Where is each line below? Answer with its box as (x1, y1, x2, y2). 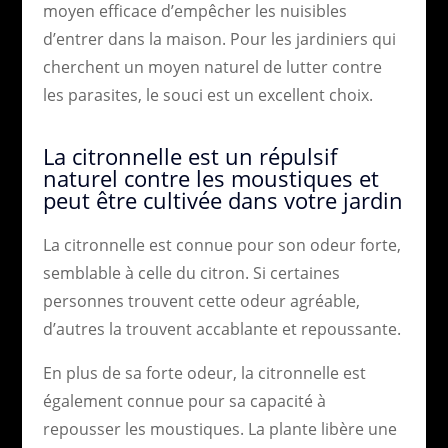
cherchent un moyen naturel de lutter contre (42, 55, 382, 78)
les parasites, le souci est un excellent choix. (42, 83, 373, 106)
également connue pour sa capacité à (42, 389, 326, 412)
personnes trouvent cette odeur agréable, (42, 289, 360, 312)
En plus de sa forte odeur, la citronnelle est (42, 361, 366, 384)
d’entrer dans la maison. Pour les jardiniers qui (42, 27, 396, 50)
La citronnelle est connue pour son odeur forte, (42, 233, 401, 256)
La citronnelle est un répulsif (42, 140, 337, 171)
